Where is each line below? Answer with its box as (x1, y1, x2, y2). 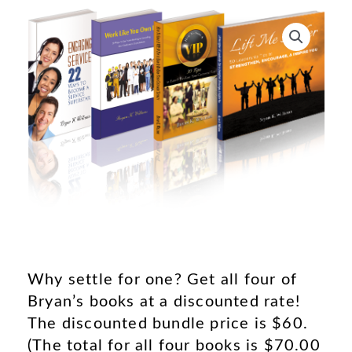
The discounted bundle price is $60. (27, 316, 309, 332)
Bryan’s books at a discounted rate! (27, 294, 301, 310)
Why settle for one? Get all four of (27, 272, 298, 288)
